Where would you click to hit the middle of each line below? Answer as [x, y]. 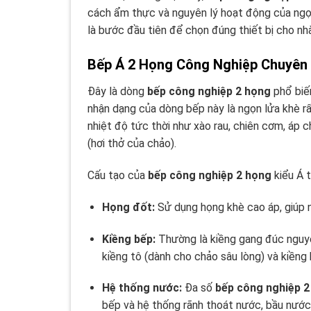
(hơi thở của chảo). [132, 144]
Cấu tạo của [118, 175]
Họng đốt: [128, 207]
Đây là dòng [117, 92]
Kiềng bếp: [128, 239]
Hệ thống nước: [142, 288]
